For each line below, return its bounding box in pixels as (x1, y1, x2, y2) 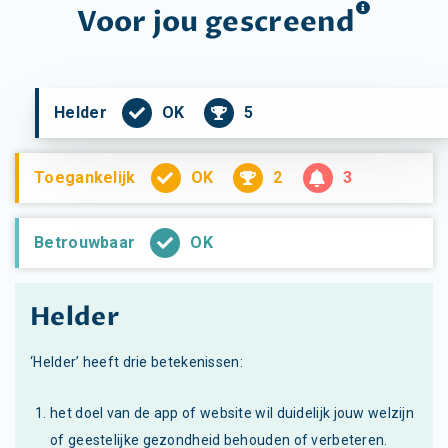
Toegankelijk (34, 168, 136, 188)
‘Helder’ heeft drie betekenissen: (30, 353, 243, 370)
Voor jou (77, 2, 205, 41)
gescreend (205, 2, 355, 41)
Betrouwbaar (34, 233, 136, 253)
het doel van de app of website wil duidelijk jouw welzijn (50, 404, 415, 421)
